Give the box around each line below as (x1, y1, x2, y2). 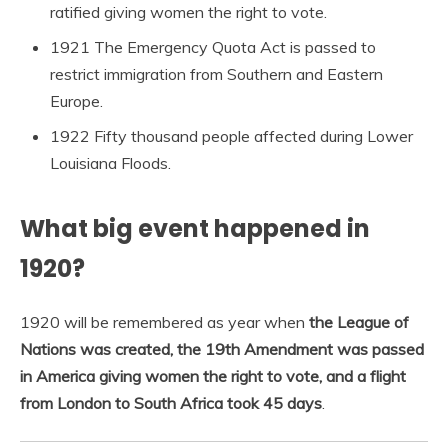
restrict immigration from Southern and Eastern (50, 64, 383, 85)
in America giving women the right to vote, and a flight (20, 366, 406, 387)
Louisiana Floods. (50, 153, 171, 174)
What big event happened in (20, 212, 370, 246)
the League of (309, 312, 409, 333)
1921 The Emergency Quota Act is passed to (50, 37, 376, 58)
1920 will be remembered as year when (20, 312, 309, 333)
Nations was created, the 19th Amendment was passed (20, 339, 424, 360)
